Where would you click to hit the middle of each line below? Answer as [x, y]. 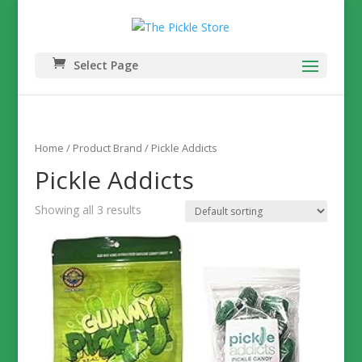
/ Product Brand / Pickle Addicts [140, 148]
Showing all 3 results [88, 209]
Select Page [105, 65]
